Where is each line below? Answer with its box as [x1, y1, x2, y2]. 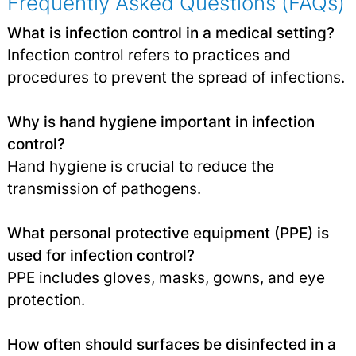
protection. [6, 290, 85, 310]
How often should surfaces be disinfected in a [6, 335, 336, 354]
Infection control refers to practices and [6, 45, 291, 65]
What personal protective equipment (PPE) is [6, 223, 329, 243]
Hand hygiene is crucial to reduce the [6, 157, 274, 176]
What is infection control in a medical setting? [6, 23, 335, 43]
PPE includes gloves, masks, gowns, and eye [6, 268, 325, 288]
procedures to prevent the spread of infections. [6, 68, 345, 87]
